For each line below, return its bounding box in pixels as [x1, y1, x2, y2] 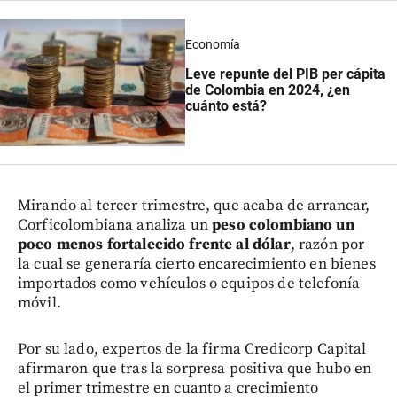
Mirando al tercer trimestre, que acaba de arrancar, [18, 196, 370, 216]
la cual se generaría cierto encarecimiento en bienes [18, 254, 376, 275]
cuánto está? [185, 97, 268, 115]
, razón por [290, 235, 365, 255]
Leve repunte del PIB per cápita [185, 66, 386, 83]
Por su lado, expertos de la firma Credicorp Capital [18, 339, 367, 360]
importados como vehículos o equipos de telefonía [18, 274, 361, 294]
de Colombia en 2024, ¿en [185, 82, 351, 99]
